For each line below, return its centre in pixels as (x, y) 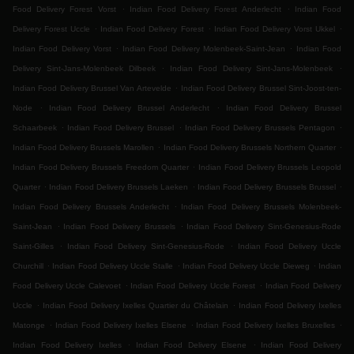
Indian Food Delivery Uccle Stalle (113, 266)
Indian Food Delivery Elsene (191, 345)
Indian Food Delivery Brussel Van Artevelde (92, 88)
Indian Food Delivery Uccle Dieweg (246, 266)
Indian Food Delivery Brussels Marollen (84, 147)
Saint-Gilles (33, 246)
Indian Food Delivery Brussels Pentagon (260, 128)
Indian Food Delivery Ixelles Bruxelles (266, 325)
